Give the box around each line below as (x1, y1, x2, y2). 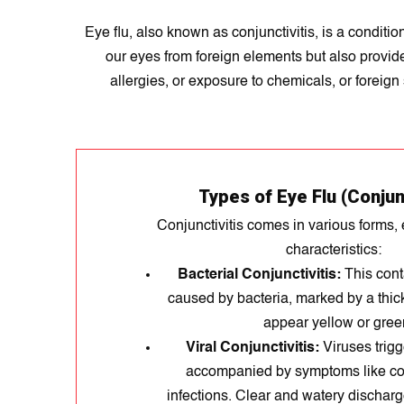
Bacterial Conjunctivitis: (178, 268, 341, 282)
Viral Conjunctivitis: (185, 341, 319, 355)
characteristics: (286, 243, 381, 258)
